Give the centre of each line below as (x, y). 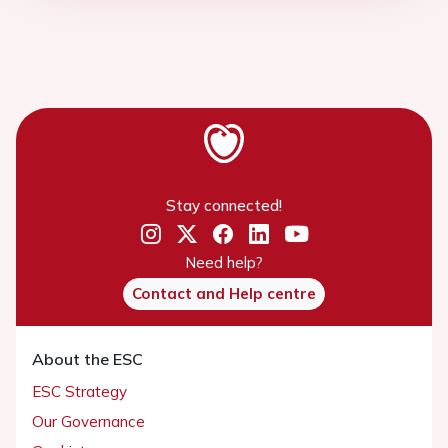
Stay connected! (224, 205)
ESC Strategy (79, 391)
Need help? (224, 262)
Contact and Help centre (224, 293)
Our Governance (88, 421)
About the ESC (87, 358)
